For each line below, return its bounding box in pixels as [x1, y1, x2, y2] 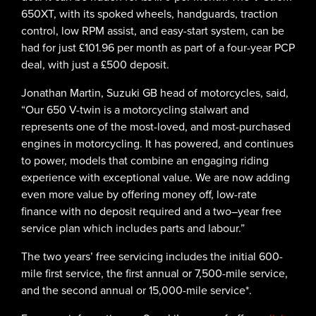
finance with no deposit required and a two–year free [21, 203, 281, 220]
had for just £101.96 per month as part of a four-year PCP [21, 39, 295, 56]
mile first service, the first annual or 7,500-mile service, [21, 265, 288, 282]
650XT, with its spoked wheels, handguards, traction [21, 6, 278, 23]
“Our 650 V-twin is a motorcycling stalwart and [21, 102, 249, 119]
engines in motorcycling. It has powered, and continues [21, 135, 293, 152]
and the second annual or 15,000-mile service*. [21, 282, 255, 299]
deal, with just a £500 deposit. [21, 56, 169, 73]
